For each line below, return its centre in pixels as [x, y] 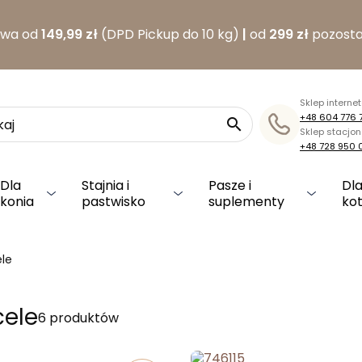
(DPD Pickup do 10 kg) [170, 34]
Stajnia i [105, 185]
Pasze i [230, 185]
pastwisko [113, 202]
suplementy [247, 202]
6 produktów [78, 318]
